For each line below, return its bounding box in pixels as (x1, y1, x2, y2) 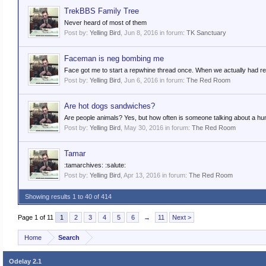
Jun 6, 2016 (124, 77, 158, 84)
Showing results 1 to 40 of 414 (25, 193, 112, 200)
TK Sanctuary (186, 29, 226, 36)
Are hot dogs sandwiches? (64, 102, 155, 110)
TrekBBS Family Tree (64, 7, 139, 15)
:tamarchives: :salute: (64, 161, 126, 169)
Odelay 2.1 (9, 258, 42, 265)
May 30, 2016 (124, 124, 163, 131)
